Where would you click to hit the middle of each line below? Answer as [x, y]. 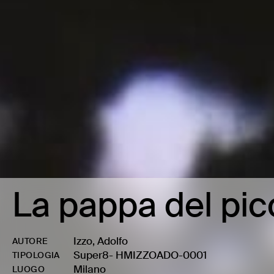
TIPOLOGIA [36, 255]
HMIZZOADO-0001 [161, 255]
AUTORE [30, 241]
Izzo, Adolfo [101, 241]
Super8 [91, 255]
